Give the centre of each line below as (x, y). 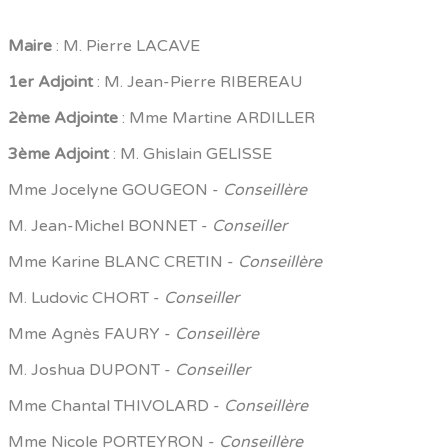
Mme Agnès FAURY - (91, 333)
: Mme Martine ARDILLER (216, 117)
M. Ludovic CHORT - (86, 297)
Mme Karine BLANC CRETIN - (123, 261)
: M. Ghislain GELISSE (190, 153)
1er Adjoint (52, 81)
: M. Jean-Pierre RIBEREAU (200, 81)
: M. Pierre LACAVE (126, 45)
